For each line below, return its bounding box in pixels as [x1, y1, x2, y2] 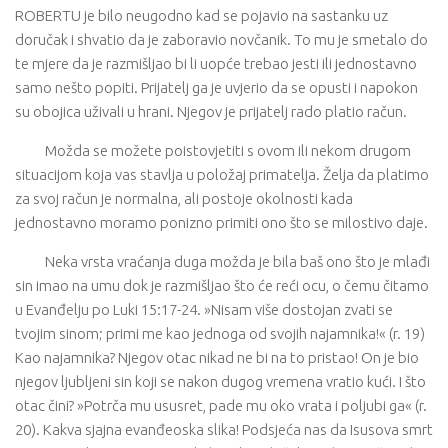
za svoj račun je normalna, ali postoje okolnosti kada [15, 190, 353, 207]
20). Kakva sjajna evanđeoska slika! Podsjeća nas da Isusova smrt [15, 421, 433, 438]
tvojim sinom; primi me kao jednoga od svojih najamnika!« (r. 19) [15, 325, 425, 342]
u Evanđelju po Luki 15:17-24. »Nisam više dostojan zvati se [15, 301, 393, 318]
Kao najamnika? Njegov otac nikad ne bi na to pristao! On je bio [15, 349, 419, 366]
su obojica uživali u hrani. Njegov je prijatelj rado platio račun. [15, 103, 407, 120]
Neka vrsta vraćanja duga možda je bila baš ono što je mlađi [45, 253, 430, 270]
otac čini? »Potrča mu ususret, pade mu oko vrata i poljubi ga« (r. [15, 397, 427, 414]
